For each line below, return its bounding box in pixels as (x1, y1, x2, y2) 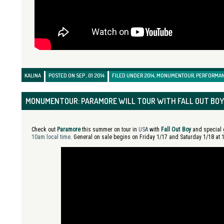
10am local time (31, 133, 70, 140)
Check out (31, 126, 57, 133)
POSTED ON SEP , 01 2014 (48, 72, 104, 79)
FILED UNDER (112, 72, 144, 79)
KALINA (24, 72, 41, 79)
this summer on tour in (80, 126, 139, 133)
